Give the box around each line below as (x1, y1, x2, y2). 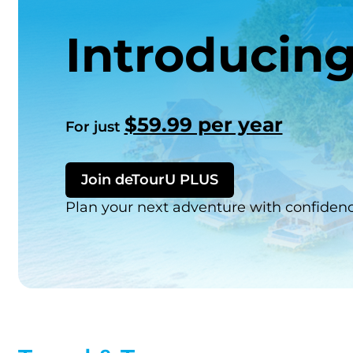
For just (65, 118, 124, 136)
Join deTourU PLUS (80, 171, 218, 189)
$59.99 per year (124, 113, 283, 137)
